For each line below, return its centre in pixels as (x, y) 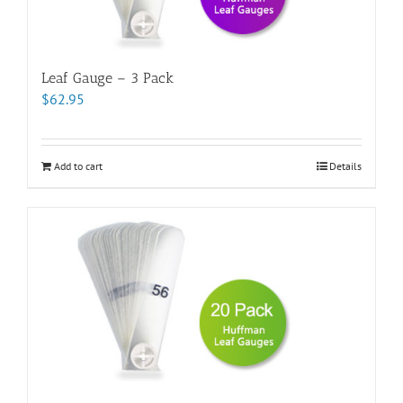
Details (345, 166)
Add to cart (78, 166)
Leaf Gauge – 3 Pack (107, 77)
